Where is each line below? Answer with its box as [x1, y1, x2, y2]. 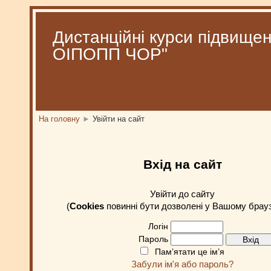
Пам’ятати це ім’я [155, 247, 225, 257]
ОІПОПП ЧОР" [53, 45, 168, 64]
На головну [39, 114, 80, 124]
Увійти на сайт [93, 114, 145, 124]
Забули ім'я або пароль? [131, 260, 234, 270]
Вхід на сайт [143, 157, 222, 172]
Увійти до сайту [150, 189, 215, 200]
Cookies [69, 201, 104, 212]
